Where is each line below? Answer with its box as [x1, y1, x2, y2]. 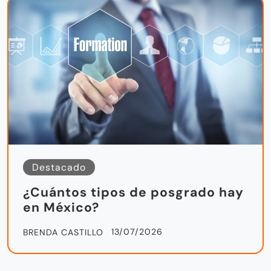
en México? [23, 198, 99, 216]
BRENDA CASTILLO [23, 226, 103, 238]
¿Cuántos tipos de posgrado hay [23, 183, 244, 201]
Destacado [32, 160, 86, 174]
